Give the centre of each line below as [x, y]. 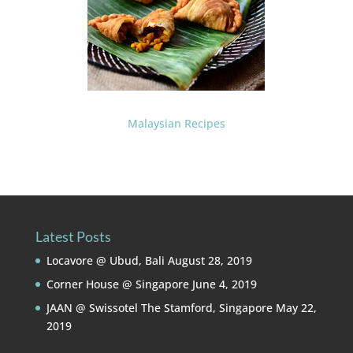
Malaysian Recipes [176, 124]
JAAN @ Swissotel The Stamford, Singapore [159, 308]
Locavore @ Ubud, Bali [105, 261]
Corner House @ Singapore [117, 284]
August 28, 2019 [210, 261]
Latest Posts [73, 237]
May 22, [296, 308]
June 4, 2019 [224, 284]
